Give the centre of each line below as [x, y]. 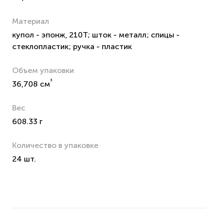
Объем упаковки [43, 70]
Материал [31, 21]
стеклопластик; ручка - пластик [72, 46]
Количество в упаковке [55, 145]
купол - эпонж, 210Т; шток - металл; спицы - [96, 35]
